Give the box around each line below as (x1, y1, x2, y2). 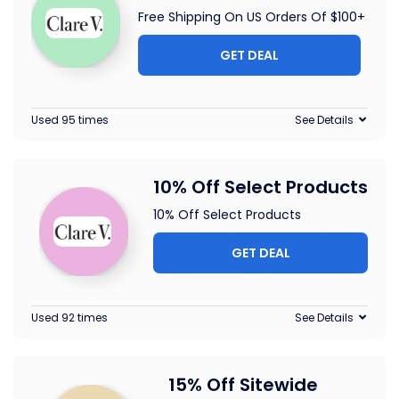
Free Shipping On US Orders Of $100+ (138, 8, 365, 27)
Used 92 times (31, 310, 108, 326)
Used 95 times (31, 112, 109, 128)
